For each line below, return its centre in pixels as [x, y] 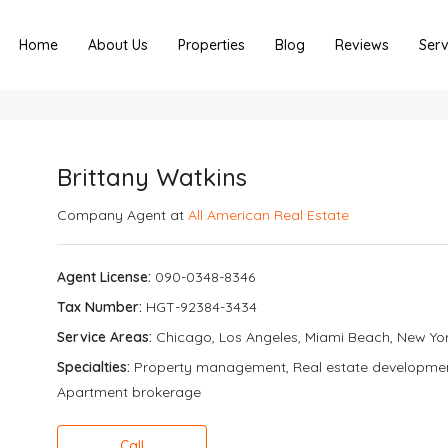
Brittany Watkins [152, 177]
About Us [118, 45]
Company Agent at [123, 215]
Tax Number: [100, 307]
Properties [211, 45]
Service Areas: [105, 337]
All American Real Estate [269, 215]
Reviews [362, 45]
